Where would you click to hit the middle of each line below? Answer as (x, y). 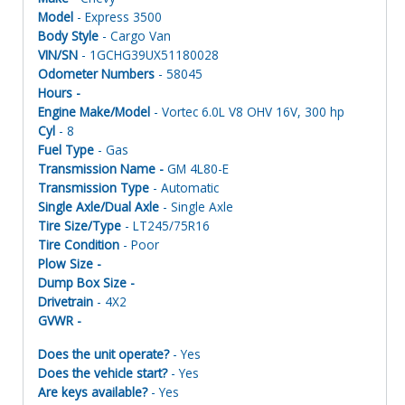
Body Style (68, 35)
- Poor (139, 244)
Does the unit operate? (104, 353)
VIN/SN (58, 54)
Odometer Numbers (96, 73)
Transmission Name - (103, 168)
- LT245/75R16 (165, 225)
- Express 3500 (118, 16)
